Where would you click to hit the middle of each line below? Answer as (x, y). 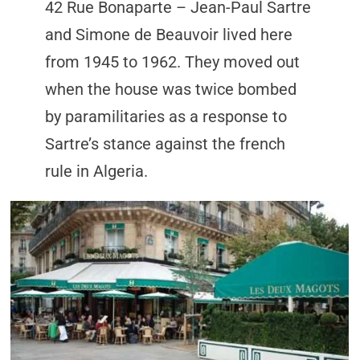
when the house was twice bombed (170, 89)
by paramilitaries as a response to (166, 117)
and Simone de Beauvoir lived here (168, 35)
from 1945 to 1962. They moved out (172, 62)
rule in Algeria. (96, 171)
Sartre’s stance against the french (165, 144)
